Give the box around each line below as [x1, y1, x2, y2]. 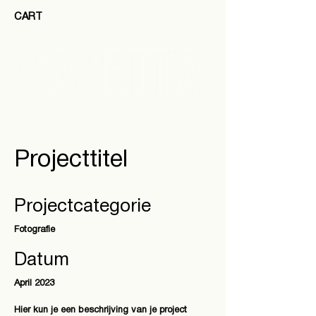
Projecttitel [14, 150, 128, 171]
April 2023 [14, 279, 54, 288]
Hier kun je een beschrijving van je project [14, 306, 187, 315]
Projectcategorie [14, 198, 151, 215]
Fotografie [14, 226, 55, 234]
